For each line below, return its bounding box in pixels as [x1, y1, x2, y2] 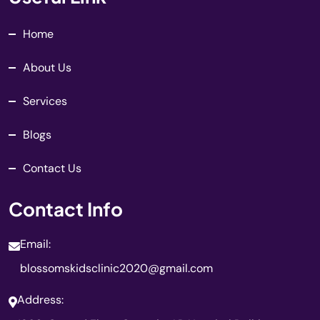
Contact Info [9, 197, 123, 221]
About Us [23, 60, 71, 75]
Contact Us [23, 161, 81, 176]
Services [23, 94, 67, 109]
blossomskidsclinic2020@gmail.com [20, 261, 213, 276]
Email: [20, 236, 51, 251]
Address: [17, 292, 64, 307]
